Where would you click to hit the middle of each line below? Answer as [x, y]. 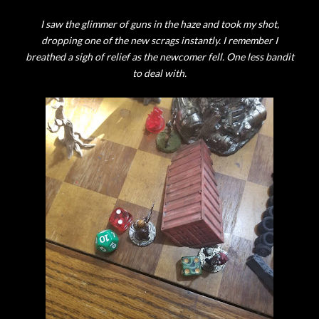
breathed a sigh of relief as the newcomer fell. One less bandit [159, 57]
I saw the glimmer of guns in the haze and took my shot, [159, 24]
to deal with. [159, 73]
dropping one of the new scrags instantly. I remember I [159, 40]
